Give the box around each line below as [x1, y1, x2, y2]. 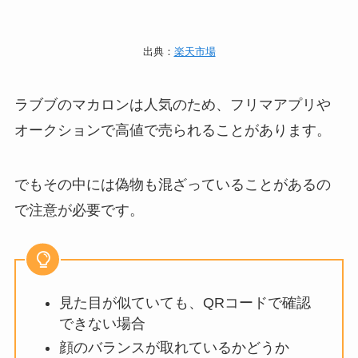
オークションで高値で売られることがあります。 [14, 121, 331, 138]
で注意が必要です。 [14, 201, 144, 218]
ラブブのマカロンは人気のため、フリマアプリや [14, 96, 331, 113]
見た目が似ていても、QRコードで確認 [58, 294, 311, 311]
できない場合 [58, 315, 145, 332]
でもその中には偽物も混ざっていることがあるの [14, 176, 331, 193]
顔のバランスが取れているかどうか [58, 340, 289, 356]
